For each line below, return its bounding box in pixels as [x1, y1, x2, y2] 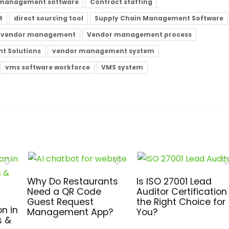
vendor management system [52, 47, 154, 55]
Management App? [27, 206, 113, 218]
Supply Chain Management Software [95, 14, 223, 22]
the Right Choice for [136, 196, 225, 208]
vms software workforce [5, 63, 90, 72]
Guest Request [27, 196, 94, 208]
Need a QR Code [27, 186, 101, 198]
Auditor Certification [136, 186, 227, 198]
